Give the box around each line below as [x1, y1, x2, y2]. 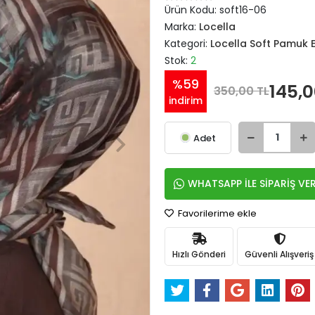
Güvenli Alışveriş [245, 247, 314, 260]
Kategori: [165, 37, 210, 51]
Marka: [165, 20, 199, 34]
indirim [169, 94, 202, 108]
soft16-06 [219, 3, 266, 17]
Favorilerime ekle [176, 207, 257, 220]
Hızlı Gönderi [172, 247, 226, 260]
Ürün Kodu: [165, 3, 219, 17]
